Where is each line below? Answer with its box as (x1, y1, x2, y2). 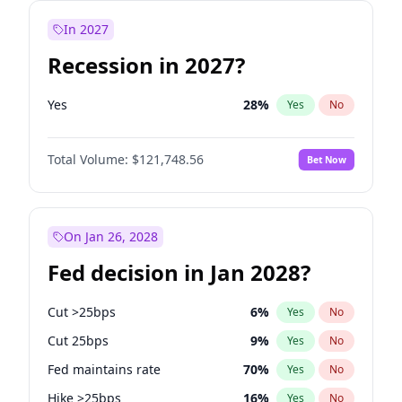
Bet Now (306, 153, 346, 166)
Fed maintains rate (48, 361, 161, 378)
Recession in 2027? (48, 50, 245, 80)
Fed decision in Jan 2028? (48, 258, 310, 287)
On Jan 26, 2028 (64, 228, 158, 245)
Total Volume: (48, 151, 128, 168)
